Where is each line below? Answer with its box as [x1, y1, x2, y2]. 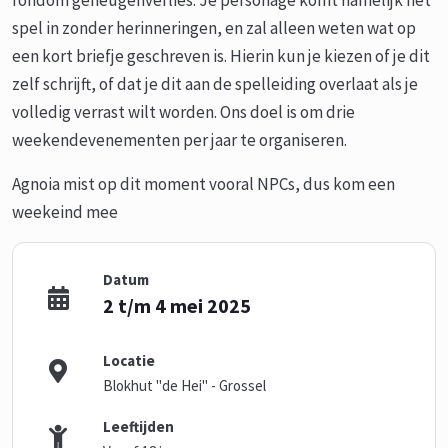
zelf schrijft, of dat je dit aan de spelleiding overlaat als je [12, 73, 418, 95]
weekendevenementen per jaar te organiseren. [12, 129, 347, 151]
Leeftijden [103, 417, 175, 436]
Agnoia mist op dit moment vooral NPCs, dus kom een [12, 173, 395, 195]
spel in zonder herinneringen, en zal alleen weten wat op [12, 17, 416, 39]
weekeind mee [12, 201, 118, 223]
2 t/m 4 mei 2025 [103, 293, 252, 318]
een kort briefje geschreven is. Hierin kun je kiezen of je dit [12, 45, 430, 67]
